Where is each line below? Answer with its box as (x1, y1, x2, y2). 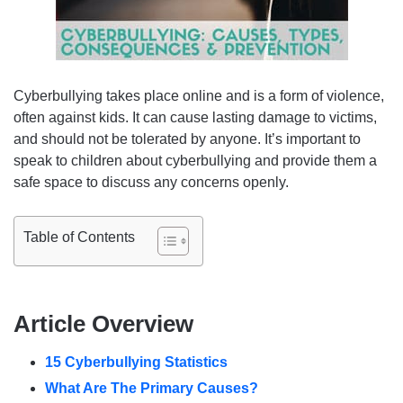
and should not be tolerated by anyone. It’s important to (13, 131, 361, 148)
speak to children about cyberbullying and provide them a (13, 153, 377, 169)
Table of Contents (23, 229, 135, 246)
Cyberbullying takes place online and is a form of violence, (13, 88, 384, 104)
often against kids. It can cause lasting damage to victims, (13, 110, 377, 126)
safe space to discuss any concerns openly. (13, 175, 289, 191)
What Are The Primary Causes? (45, 381, 258, 397)
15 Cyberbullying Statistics (45, 354, 228, 371)
